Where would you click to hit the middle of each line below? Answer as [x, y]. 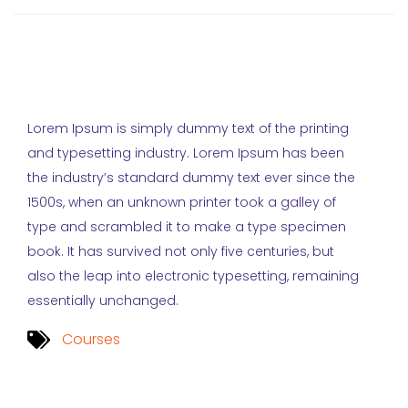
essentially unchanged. [103, 301]
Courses [91, 340]
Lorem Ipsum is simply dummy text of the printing [188, 128]
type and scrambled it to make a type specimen [187, 227]
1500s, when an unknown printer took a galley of [182, 202]
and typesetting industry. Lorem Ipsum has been [186, 153]
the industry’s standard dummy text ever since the [191, 178]
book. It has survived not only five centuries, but [181, 251]
